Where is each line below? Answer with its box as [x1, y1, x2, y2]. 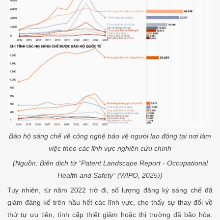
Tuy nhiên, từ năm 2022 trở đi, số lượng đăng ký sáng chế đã [7, 186, 213, 194]
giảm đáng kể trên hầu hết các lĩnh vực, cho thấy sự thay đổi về [7, 198, 213, 207]
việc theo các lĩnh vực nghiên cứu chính [49, 144, 171, 153]
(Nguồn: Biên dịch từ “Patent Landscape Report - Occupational [12, 159, 208, 167]
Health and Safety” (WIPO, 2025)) [57, 171, 163, 180]
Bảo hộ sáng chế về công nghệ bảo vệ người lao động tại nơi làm [9, 132, 211, 140]
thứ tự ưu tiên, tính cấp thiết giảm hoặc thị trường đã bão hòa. [7, 211, 213, 219]
